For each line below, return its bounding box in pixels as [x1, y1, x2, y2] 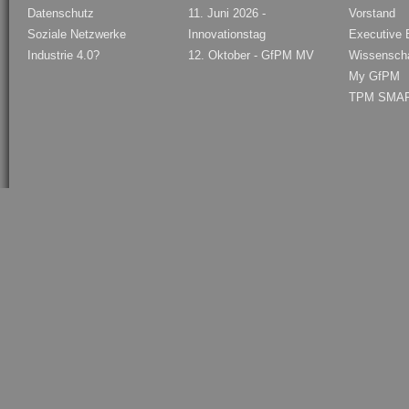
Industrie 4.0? [27, 48, 100, 62]
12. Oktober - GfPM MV [188, 48, 314, 62]
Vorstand [349, 6, 395, 20]
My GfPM [349, 69, 400, 83]
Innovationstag [188, 27, 266, 41]
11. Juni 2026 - [188, 6, 266, 20]
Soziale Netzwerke [27, 27, 126, 41]
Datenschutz [27, 6, 94, 20]
